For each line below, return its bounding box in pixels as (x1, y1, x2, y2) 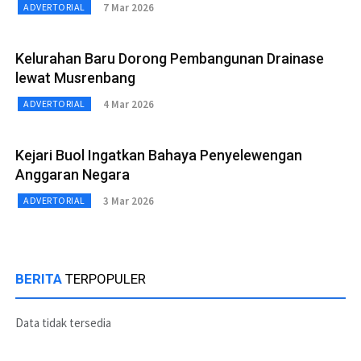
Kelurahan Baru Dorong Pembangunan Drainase (15, 50, 324, 67)
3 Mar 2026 (102, 193, 154, 208)
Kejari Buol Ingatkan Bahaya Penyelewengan (15, 147, 302, 164)
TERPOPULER (65, 271, 146, 287)
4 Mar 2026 (102, 97, 154, 111)
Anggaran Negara (15, 166, 130, 183)
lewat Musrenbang (15, 69, 135, 86)
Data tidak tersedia (15, 315, 111, 330)
